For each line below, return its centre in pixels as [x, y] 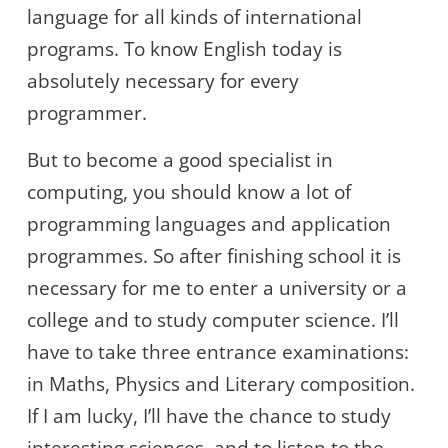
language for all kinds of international [194, 17]
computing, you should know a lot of [189, 192]
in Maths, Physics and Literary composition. [221, 384]
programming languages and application [209, 224]
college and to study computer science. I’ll [213, 320]
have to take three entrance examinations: [218, 352]
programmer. [87, 113]
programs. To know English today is [184, 49]
